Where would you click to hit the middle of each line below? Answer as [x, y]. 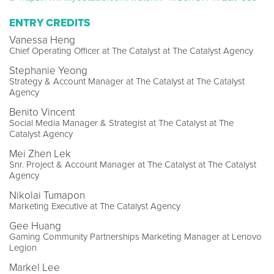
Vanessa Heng [42, 40]
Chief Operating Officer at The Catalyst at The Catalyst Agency [131, 50]
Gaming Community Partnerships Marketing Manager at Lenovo [135, 236]
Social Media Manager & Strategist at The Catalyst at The [121, 123]
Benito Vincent [42, 112]
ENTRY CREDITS [50, 23]
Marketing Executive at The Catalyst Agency [95, 206]
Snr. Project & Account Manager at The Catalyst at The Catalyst [133, 164]
